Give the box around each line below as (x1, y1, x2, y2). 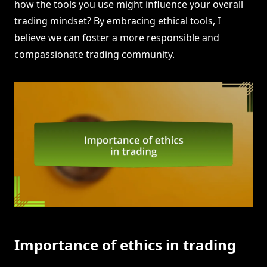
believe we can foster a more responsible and (14, 31, 219, 45)
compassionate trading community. (14, 48, 175, 61)
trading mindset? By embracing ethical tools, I (14, 14, 221, 28)
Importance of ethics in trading (14, 235, 236, 255)
